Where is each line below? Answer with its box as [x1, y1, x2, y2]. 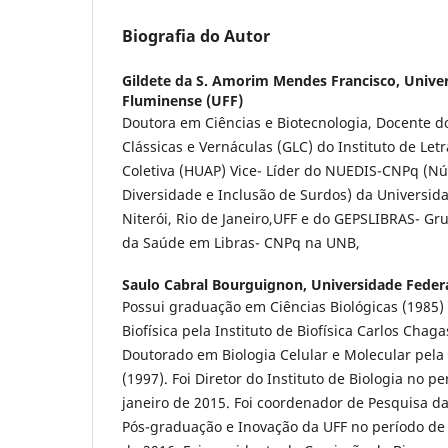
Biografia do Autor [122, 25, 270, 48]
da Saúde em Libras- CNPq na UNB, [122, 233, 360, 253]
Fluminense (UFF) [122, 91, 243, 111]
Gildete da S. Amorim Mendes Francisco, [122, 71, 404, 91]
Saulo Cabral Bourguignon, [122, 275, 311, 295]
